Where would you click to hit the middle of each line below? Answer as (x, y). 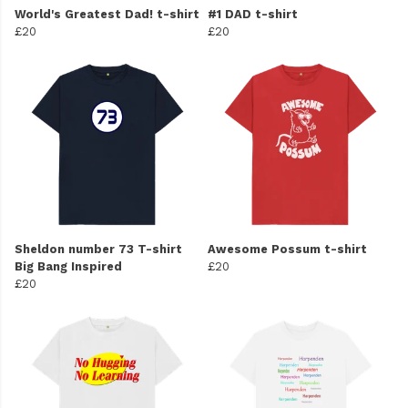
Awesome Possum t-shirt (287, 250)
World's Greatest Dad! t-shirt (107, 15)
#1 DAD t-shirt (253, 15)
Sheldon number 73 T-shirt (98, 250)
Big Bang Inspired (68, 267)
